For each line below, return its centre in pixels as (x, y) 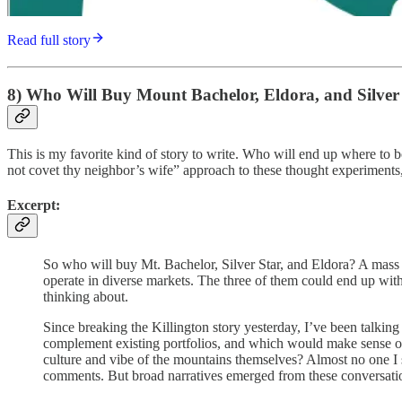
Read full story (49, 40)
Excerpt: (34, 205)
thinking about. (86, 297)
